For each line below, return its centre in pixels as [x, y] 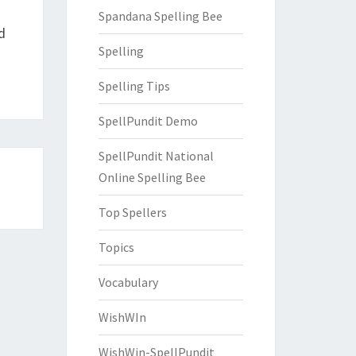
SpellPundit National [156, 156]
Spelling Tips [134, 86]
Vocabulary [128, 282]
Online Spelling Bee [152, 177]
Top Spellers [132, 212]
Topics [116, 247]
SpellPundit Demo [148, 121]
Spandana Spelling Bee [160, 16]
